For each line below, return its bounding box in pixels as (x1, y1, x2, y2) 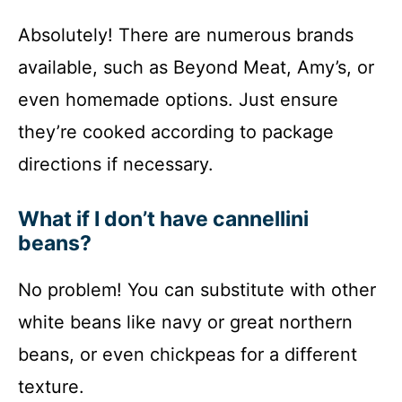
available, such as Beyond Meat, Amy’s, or (18, 57, 374, 78)
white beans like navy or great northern (18, 311, 353, 333)
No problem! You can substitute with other (18, 279, 376, 301)
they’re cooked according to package (18, 121, 334, 143)
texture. (18, 376, 84, 398)
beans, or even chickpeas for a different (18, 344, 357, 365)
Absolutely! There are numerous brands (18, 24, 354, 46)
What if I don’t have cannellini (18, 206, 309, 232)
